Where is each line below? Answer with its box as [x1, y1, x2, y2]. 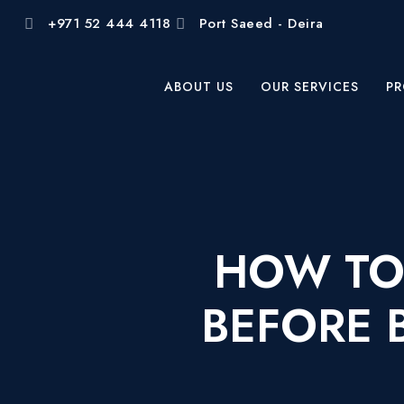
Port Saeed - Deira [198, 14, 324, 33]
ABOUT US [164, 78, 234, 96]
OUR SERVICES [261, 78, 359, 96]
